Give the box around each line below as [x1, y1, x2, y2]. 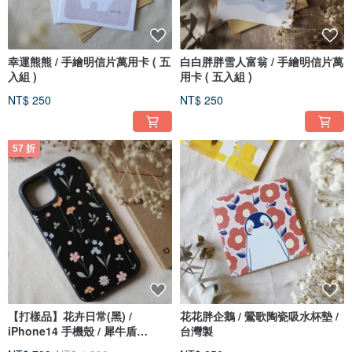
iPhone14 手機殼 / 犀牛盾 [8, 323, 137, 339]
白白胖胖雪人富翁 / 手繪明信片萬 [180, 53, 343, 70]
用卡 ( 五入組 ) [180, 68, 252, 85]
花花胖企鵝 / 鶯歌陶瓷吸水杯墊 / [180, 308, 339, 324]
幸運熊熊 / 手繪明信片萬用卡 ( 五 [8, 53, 170, 70]
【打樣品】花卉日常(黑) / [8, 308, 132, 324]
